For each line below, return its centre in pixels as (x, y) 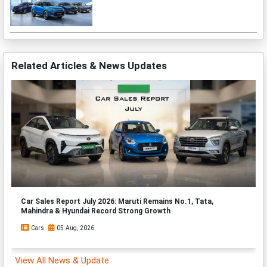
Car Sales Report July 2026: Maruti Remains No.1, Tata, (117, 202)
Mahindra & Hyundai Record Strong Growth (95, 211)
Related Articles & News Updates (89, 65)
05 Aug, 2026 (75, 228)
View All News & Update (63, 260)
